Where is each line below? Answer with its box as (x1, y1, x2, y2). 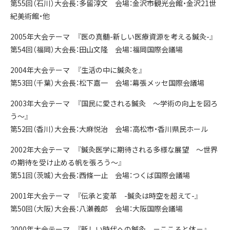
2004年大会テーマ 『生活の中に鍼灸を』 (10, 65, 143, 75)
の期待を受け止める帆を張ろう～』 (10, 157, 122, 167)
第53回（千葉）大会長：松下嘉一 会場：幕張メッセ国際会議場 (10, 78, 204, 88)
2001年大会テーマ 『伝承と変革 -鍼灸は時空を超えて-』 (10, 190, 199, 201)
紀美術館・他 (10, 11, 50, 21)
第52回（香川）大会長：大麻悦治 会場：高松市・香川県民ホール (10, 124, 208, 134)
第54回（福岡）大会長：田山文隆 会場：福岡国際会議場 (10, 44, 183, 54)
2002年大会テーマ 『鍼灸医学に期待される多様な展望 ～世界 (10, 144, 218, 155)
